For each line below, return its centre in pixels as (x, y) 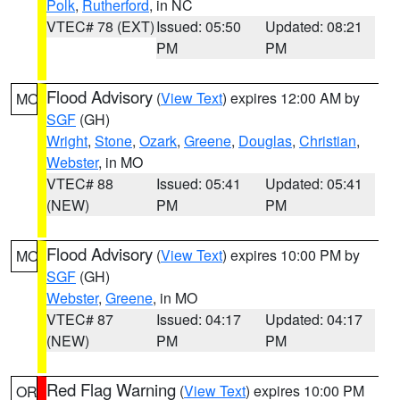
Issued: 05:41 (198, 183)
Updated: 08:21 (314, 26)
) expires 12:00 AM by (291, 98)
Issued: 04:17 (198, 319)
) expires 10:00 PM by (291, 255)
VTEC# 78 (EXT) (100, 26)
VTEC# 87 (80, 319)
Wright (67, 141)
